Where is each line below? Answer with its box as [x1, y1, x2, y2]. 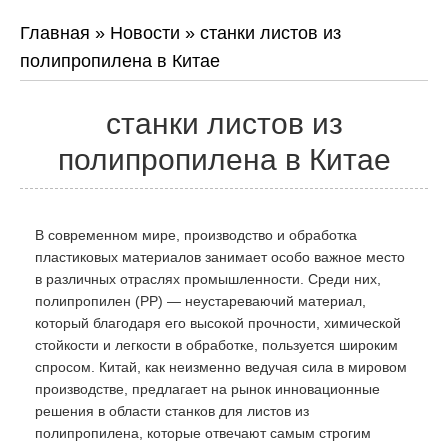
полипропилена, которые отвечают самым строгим [35, 424, 371, 441]
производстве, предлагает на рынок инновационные [35, 380, 380, 397]
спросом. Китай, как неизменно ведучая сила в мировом [35, 358, 407, 375]
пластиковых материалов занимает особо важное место [35, 248, 405, 265]
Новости [110, 22, 180, 43]
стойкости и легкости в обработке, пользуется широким [35, 336, 398, 353]
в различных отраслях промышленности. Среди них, [35, 270, 381, 287]
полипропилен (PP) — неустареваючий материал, [35, 292, 366, 309]
